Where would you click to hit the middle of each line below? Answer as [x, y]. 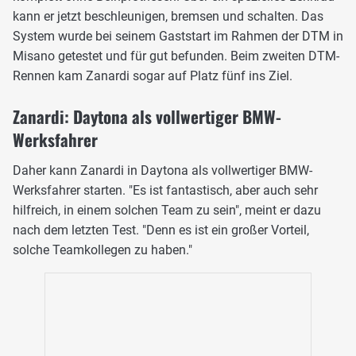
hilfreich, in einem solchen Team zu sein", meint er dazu [167, 211]
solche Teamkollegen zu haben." [103, 250]
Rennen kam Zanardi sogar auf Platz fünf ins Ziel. [153, 76]
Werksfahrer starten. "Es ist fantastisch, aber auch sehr [165, 191]
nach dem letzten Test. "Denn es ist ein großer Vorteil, [161, 230]
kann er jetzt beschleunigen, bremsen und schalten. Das [168, 17]
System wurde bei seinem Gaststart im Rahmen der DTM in [178, 37]
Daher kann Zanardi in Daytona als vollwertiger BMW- [163, 171]
